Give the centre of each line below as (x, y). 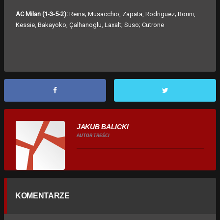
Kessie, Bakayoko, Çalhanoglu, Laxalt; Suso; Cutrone (90, 25)
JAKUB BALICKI (103, 126)
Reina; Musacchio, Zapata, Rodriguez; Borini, (132, 14)
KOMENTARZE (42, 195)
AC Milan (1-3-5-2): (42, 14)
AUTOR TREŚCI (93, 135)
